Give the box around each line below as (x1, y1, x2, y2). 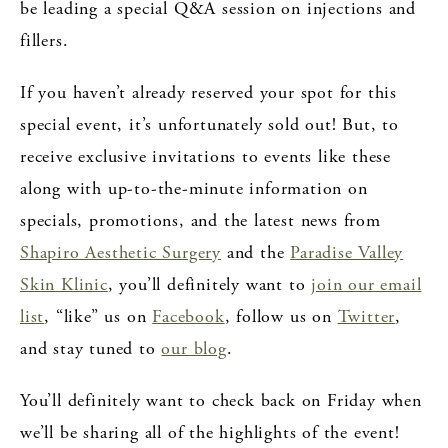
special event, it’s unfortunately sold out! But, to (20, 112, 399, 136)
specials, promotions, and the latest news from (20, 208, 381, 232)
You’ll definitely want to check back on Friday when (20, 388, 422, 412)
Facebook (152, 304, 225, 328)
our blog (161, 336, 227, 360)
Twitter (337, 304, 396, 328)
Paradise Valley (290, 240, 404, 264)
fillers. (20, 28, 69, 52)
